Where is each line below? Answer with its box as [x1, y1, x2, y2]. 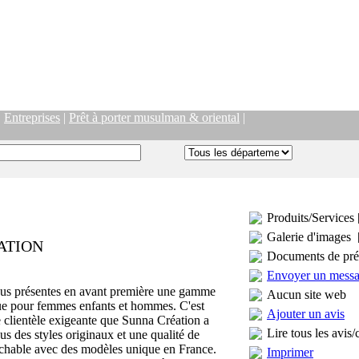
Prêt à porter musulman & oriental [69, 111, 240, 124]
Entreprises [4, 111, 60, 124]
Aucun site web [267, 288, 346, 301]
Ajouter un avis [267, 307, 345, 321]
